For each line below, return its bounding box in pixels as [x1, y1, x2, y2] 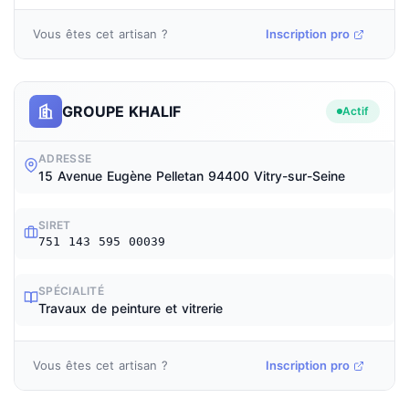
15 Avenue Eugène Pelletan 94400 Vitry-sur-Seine [38, 168, 345, 184]
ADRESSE [38, 152, 92, 165]
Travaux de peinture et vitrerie [38, 300, 223, 316]
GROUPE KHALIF [62, 101, 181, 121]
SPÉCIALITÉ [38, 284, 104, 298]
